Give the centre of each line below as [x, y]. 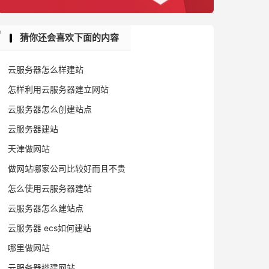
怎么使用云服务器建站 [50, 188]
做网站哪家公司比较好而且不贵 [67, 168]
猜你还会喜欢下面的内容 [69, 38]
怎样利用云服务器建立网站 [58, 89]
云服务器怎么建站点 [46, 208]
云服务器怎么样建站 [46, 69]
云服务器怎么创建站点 [50, 109]
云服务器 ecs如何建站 [50, 228]
